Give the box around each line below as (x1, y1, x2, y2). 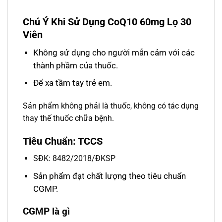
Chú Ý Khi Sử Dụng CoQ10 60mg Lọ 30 (23, 16, 191, 28)
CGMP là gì (23, 205, 70, 217)
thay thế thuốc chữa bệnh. (23, 113, 114, 123)
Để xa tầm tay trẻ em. (33, 78, 112, 88)
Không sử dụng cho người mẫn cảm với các (33, 47, 195, 57)
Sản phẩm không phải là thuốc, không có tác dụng (23, 101, 199, 111)
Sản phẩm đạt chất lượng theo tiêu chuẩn (33, 170, 186, 181)
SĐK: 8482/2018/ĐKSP (33, 154, 115, 164)
